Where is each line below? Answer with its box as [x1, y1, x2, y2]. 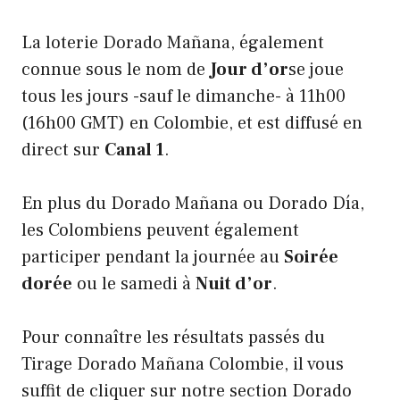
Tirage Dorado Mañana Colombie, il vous [21, 353, 344, 377]
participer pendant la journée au [21, 246, 284, 270]
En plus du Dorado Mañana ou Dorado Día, [21, 192, 364, 216]
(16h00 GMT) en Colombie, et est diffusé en [21, 112, 362, 136]
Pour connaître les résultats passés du [21, 326, 325, 350]
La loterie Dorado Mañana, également [21, 31, 324, 55]
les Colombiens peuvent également [21, 219, 299, 243]
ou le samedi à [72, 272, 196, 296]
